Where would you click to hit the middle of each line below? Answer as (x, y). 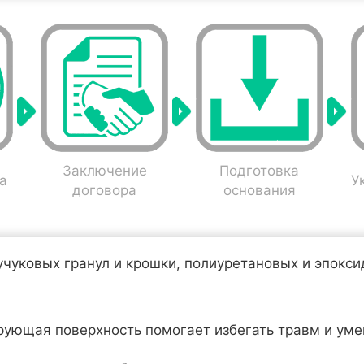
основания (259, 190)
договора (105, 190)
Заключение (104, 170)
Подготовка (260, 170)
